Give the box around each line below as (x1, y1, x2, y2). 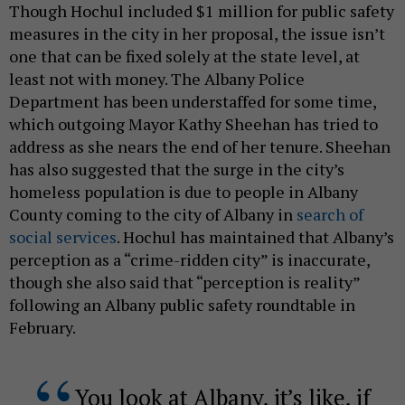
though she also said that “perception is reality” (9, 270, 360, 293)
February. (9, 316, 76, 338)
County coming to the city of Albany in (9, 202, 297, 225)
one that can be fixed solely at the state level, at (9, 44, 360, 67)
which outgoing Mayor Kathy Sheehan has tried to (9, 112, 378, 135)
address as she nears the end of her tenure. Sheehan (9, 135, 391, 157)
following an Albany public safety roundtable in (9, 293, 355, 316)
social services (9, 225, 117, 248)
